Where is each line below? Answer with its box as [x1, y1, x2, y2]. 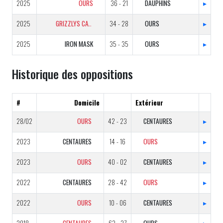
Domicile [74, 98, 100, 108]
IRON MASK [65, 39, 93, 49]
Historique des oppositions [12, 65, 133, 83]
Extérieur [135, 98, 163, 108]
